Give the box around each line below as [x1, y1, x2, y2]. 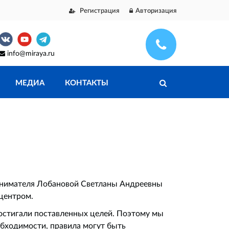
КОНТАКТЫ [65, 78, 108, 87]
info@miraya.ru [7, 49, 55, 58]
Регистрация [78, 6, 120, 14]
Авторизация [135, 6, 177, 14]
